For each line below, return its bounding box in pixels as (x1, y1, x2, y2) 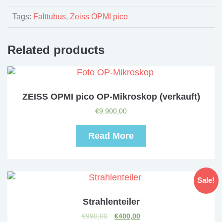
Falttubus (33, 12, 66, 21)
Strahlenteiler (82, 197, 140, 207)
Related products (7, 43, 105, 56)
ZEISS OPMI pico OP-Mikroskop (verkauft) (22, 92, 200, 102)
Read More (88, 131, 134, 141)
